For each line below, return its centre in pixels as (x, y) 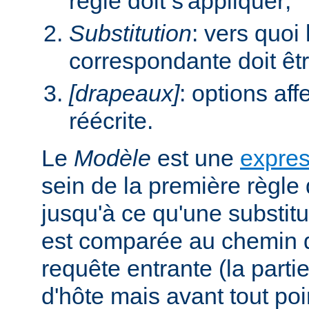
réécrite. (111, 120)
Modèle (112, 158)
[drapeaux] (124, 93)
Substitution (130, 33)
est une (196, 158)
